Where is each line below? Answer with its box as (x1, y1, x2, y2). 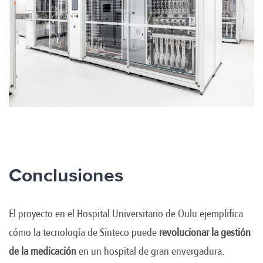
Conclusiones (9, 166, 123, 186)
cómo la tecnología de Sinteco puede (9, 226, 159, 238)
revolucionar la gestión (159, 226, 251, 238)
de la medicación (9, 245, 76, 257)
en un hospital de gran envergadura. (76, 245, 224, 257)
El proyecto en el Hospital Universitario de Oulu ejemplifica (9, 207, 243, 220)
